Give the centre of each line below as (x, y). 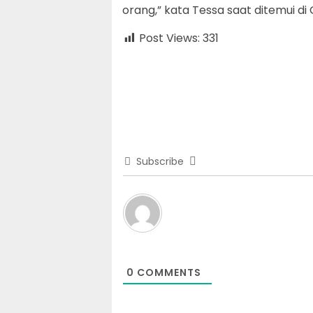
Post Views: (169, 38)
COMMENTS (168, 272)
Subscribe (160, 161)
